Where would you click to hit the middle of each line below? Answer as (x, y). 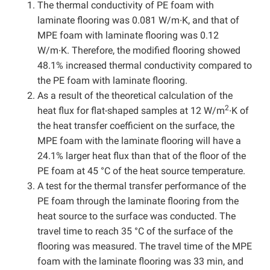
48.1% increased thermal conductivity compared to (145, 65)
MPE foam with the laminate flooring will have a (139, 140)
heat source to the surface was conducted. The (137, 216)
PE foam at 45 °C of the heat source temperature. (141, 171)
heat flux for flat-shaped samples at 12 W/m (131, 110)
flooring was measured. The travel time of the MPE (145, 246)
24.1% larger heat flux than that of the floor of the (142, 155)
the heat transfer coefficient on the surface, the (136, 125)
